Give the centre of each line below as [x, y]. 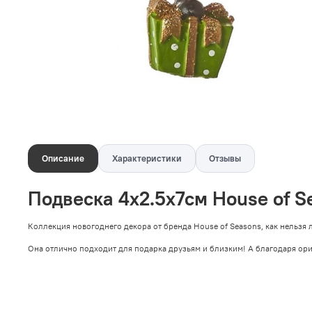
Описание [63, 159]
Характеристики [147, 159]
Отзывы [225, 159]
